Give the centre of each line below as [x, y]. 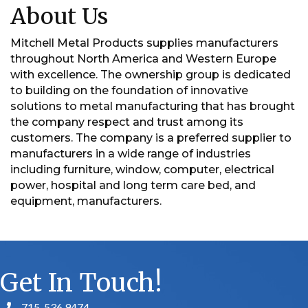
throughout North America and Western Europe [143, 59]
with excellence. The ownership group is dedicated [151, 75]
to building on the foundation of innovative [129, 91]
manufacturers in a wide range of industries [131, 154]
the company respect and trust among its [127, 122]
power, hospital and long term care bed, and [133, 186]
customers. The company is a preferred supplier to [151, 138]
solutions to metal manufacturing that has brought [153, 107]
